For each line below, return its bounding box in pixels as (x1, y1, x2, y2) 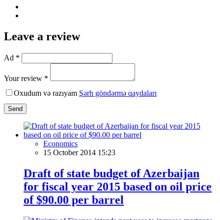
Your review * (4, 74, 48, 82)
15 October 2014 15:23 (43, 148, 115, 157)
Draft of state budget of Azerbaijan (24, 166, 199, 180)
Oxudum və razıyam (14, 88, 79, 97)
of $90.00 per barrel (24, 193, 124, 206)
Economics (43, 139, 78, 148)
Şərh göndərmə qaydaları (79, 88, 157, 97)
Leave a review (4, 29, 80, 43)
